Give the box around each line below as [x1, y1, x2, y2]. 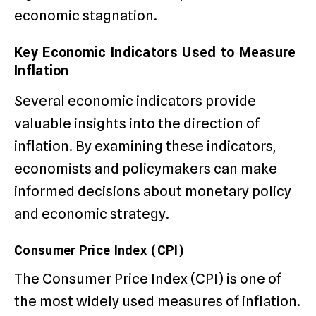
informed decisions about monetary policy [14, 182, 291, 200]
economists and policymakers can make [14, 159, 277, 177]
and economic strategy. [14, 205, 169, 222]
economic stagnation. [14, 7, 157, 25]
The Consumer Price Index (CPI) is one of [14, 269, 281, 287]
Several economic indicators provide [14, 92, 256, 109]
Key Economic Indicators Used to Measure [14, 42, 296, 63]
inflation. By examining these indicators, [14, 137, 276, 154]
